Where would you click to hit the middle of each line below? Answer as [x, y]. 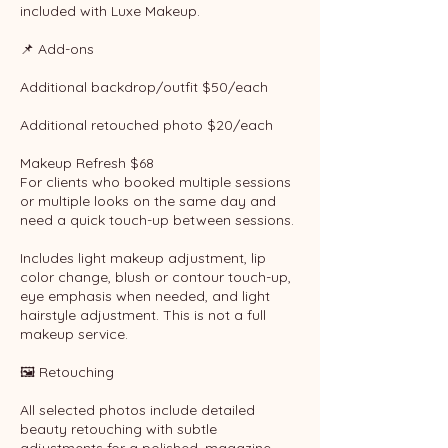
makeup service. [74, 334]
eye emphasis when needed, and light [145, 296]
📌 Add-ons [57, 49]
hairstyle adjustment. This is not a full [143, 315]
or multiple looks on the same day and [148, 201]
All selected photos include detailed [137, 410]
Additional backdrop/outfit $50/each [144, 87]
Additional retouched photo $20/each [146, 125]
